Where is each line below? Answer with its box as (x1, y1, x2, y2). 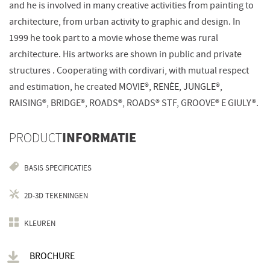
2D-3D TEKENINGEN (24, 191, 88, 201)
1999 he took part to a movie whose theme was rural (9, 32, 218, 44)
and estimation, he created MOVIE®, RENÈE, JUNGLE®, (9, 81, 222, 93)
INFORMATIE (62, 129, 136, 148)
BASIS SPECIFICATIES (24, 163, 92, 173)
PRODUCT (9, 129, 62, 146)
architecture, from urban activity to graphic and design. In (9, 16, 240, 28)
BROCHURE (30, 250, 75, 262)
